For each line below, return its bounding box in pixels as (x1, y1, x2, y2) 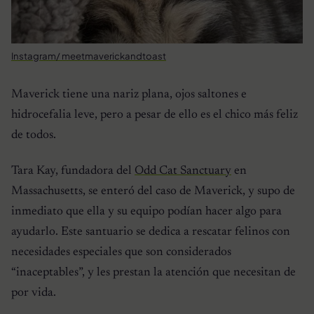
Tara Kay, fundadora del (11, 165, 135, 178)
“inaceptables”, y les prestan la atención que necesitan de (11, 266, 296, 280)
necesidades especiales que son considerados (11, 246, 231, 259)
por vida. (11, 287, 56, 300)
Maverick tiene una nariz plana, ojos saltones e (11, 88, 247, 101)
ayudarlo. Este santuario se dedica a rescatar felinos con (11, 226, 290, 239)
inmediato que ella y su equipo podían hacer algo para (11, 205, 282, 219)
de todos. (11, 128, 56, 142)
